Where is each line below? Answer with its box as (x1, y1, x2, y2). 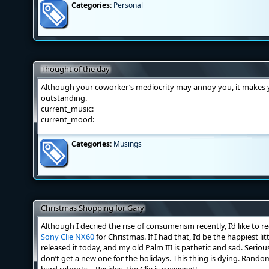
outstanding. (41, 92, 87, 103)
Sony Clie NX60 (41, 231, 94, 242)
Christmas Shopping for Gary (41, 202, 144, 213)
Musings (113, 139, 142, 149)
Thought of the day (41, 64, 110, 74)
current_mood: (41, 114, 94, 125)
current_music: (41, 103, 94, 114)
